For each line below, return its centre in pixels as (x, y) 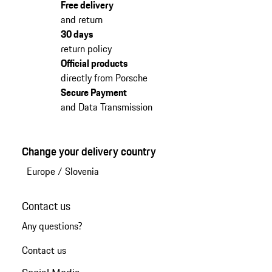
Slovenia (82, 171)
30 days (76, 34)
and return (81, 19)
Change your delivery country (89, 151)
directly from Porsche (104, 77)
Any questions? (52, 226)
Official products (94, 63)
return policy (86, 48)
